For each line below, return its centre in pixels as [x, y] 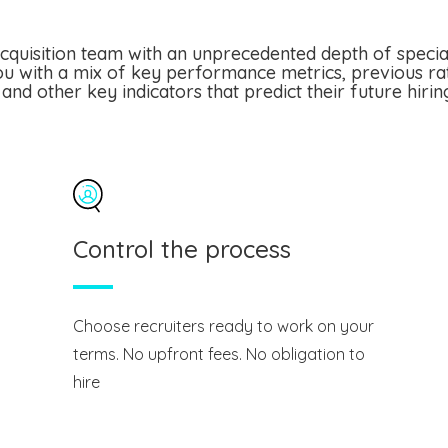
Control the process [181, 248]
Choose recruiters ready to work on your [223, 325]
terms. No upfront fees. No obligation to [218, 353]
